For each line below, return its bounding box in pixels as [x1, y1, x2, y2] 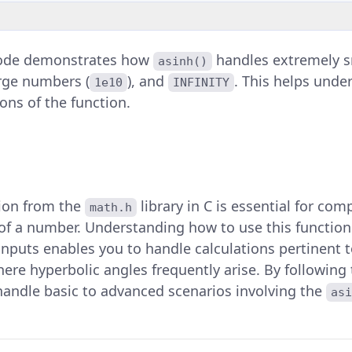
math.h [90, 200, 133, 215]
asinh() [157, 54, 207, 69]
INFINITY [173, 75, 230, 90]
